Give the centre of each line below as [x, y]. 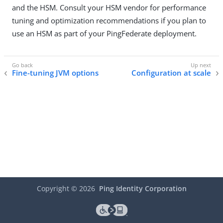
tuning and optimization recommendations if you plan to [109, 20]
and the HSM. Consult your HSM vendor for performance [109, 7]
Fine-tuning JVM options [55, 73]
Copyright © [58, 189]
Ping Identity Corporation [143, 189]
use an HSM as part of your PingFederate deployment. [104, 33]
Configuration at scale [171, 73]
